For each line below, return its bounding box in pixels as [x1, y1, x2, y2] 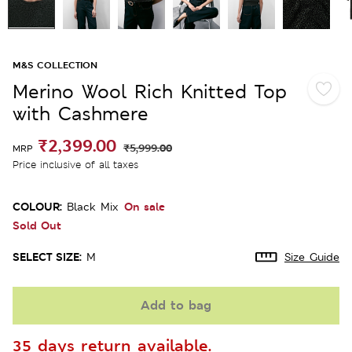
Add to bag [141, 296, 211, 313]
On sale [124, 198, 165, 214]
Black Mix [67, 199, 118, 214]
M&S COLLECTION [13, 58, 97, 71]
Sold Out [13, 217, 61, 233]
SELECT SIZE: [13, 248, 82, 264]
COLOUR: [13, 198, 62, 214]
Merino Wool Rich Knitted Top [13, 79, 287, 104]
